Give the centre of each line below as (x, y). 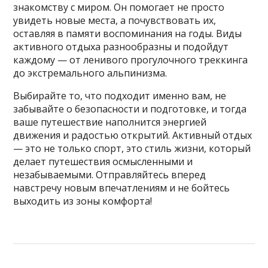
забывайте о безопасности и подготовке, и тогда (130, 109)
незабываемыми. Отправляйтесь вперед (110, 175)
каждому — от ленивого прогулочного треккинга (131, 60)
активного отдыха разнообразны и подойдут (121, 47)
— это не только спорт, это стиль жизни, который (132, 149)
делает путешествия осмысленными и (103, 162)
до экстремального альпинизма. (90, 73)
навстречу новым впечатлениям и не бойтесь (122, 188)
